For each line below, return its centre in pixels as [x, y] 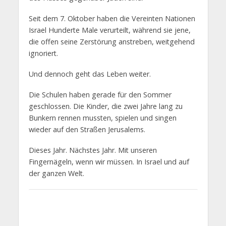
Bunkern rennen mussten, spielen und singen [102, 118]
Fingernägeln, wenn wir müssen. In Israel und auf [109, 161]
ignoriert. [43, 53]
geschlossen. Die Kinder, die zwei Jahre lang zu [105, 106]
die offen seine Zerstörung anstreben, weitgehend [111, 41]
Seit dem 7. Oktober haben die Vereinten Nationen [112, 18]
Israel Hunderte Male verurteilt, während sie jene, [109, 30]
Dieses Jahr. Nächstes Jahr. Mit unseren [93, 150]
